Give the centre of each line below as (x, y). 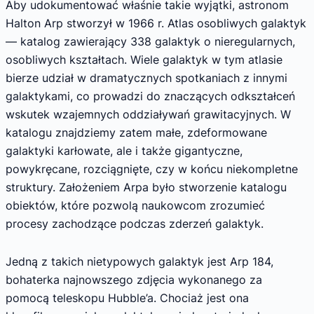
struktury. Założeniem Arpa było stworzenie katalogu (146, 187)
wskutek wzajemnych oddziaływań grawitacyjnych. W (148, 115)
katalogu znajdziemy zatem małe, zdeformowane (136, 133)
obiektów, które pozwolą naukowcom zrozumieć (135, 206)
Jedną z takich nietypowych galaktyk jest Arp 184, (139, 261)
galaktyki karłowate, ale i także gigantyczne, (124, 151)
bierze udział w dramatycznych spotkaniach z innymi (146, 78)
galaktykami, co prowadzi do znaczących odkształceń (150, 96)
